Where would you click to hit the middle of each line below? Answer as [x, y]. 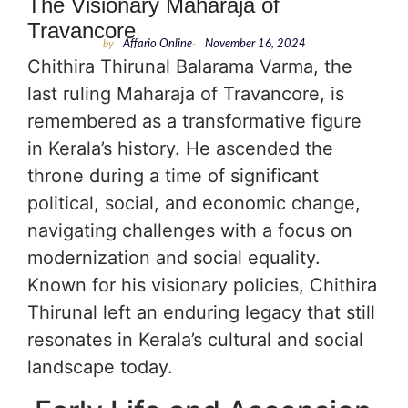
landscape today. [100, 367]
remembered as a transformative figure [194, 122]
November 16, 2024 [255, 45]
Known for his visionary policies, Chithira [202, 286]
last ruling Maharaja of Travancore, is [186, 94]
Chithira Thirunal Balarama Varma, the [190, 67]
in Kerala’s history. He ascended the [180, 149]
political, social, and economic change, [194, 204]
